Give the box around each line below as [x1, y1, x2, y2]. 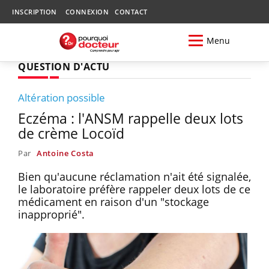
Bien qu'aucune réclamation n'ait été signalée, [18, 169, 251, 184]
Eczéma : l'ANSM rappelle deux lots [18, 108, 243, 128]
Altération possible [18, 90, 105, 104]
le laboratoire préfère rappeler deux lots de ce [18, 181, 250, 196]
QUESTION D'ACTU [18, 59, 110, 73]
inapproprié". [18, 207, 85, 222]
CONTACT [115, 7, 148, 16]
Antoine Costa [36, 147, 94, 159]
